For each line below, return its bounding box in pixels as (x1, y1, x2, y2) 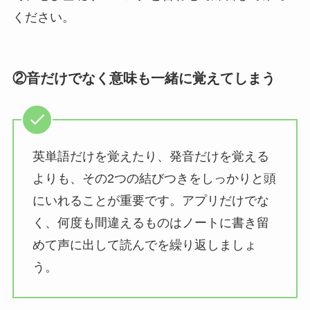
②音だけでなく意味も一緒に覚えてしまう (12, 71, 275, 86)
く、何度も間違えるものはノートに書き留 (32, 215, 269, 230)
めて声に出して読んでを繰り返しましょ (32, 237, 257, 252)
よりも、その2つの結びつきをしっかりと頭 (32, 171, 276, 185)
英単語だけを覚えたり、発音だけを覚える (32, 149, 269, 163)
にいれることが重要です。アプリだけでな (32, 193, 269, 208)
